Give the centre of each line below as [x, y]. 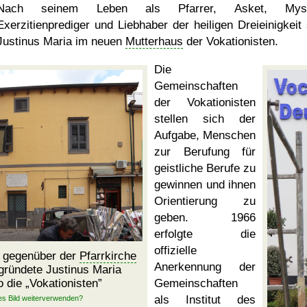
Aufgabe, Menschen [205, 135]
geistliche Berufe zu [205, 168]
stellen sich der [205, 119]
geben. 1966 [205, 218]
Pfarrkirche [108, 256]
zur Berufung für [205, 152]
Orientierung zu [205, 201]
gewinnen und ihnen [205, 185]
